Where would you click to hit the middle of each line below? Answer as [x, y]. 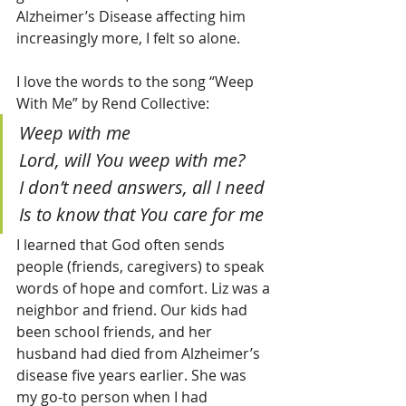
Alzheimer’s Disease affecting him [133, 17]
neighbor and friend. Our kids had [134, 310]
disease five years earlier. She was [133, 376]
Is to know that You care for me [141, 215]
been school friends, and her [116, 332]
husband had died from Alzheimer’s [140, 354]
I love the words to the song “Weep [137, 82]
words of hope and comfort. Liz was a [145, 289]
